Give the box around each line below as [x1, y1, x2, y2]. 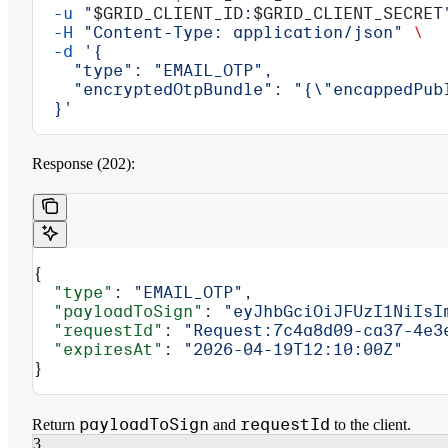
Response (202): [32, 154, 135, 172]
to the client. [330, 415, 411, 433]
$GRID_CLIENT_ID [93, 3, 243, 23]
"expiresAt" [33, 339, 163, 359]
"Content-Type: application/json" [73, 22, 403, 42]
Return [32, 415, 79, 433]
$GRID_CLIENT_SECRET [253, 3, 443, 23]
